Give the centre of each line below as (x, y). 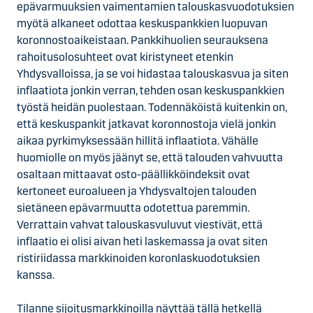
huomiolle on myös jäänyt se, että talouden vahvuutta (150, 158)
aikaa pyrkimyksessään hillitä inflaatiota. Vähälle (138, 141)
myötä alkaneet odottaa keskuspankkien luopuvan (142, 23)
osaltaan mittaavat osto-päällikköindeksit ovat (133, 174)
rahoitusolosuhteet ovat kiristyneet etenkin (125, 57)
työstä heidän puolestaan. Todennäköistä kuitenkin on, (152, 107)
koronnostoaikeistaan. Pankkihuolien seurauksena (143, 40)
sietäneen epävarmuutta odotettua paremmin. (133, 208)
